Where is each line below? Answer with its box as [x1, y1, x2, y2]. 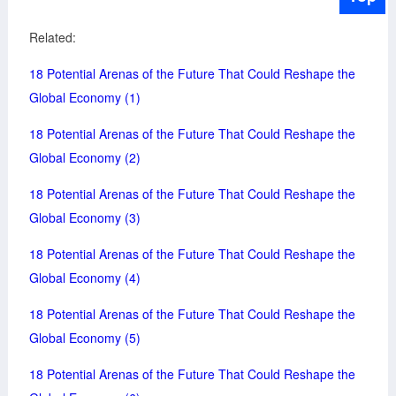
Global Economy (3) [28, 208, 141, 226]
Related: [28, 27, 76, 46]
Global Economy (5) [28, 328, 141, 346]
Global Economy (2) [28, 148, 141, 166]
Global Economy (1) [28, 88, 141, 106]
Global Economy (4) [28, 268, 141, 286]
